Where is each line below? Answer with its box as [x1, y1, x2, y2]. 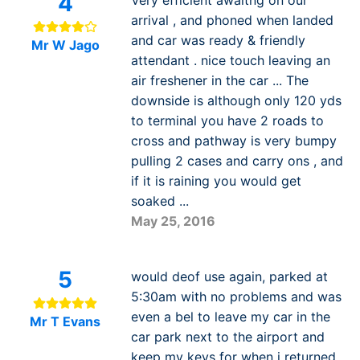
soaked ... [130, 193, 189, 210]
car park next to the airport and [130, 329, 325, 346]
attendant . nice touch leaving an [130, 52, 330, 69]
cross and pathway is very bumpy [130, 133, 337, 149]
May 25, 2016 [130, 213, 215, 230]
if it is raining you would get [130, 173, 301, 190]
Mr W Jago [31, 37, 100, 54]
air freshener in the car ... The [130, 72, 309, 89]
